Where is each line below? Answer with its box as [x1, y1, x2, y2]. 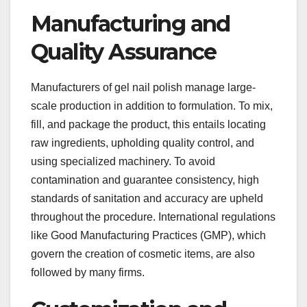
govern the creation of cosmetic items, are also [31, 247, 255, 260]
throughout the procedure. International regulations [31, 210, 275, 223]
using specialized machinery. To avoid [31, 155, 215, 167]
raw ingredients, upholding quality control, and [31, 136, 254, 149]
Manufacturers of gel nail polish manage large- [31, 81, 256, 93]
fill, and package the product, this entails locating [31, 118, 266, 130]
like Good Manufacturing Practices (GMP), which [31, 229, 266, 241]
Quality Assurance [31, 38, 217, 66]
